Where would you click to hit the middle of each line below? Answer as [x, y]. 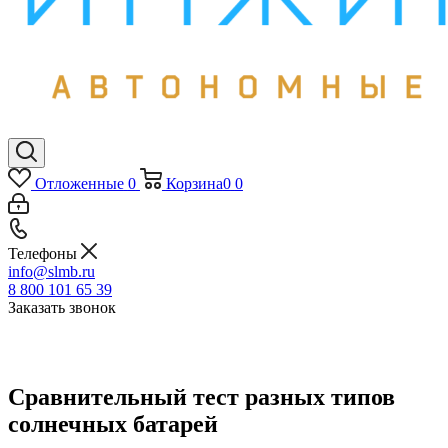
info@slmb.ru [51, 271]
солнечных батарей [113, 423]
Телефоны [44, 253]
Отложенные [79, 183]
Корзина [194, 183]
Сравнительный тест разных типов [201, 396]
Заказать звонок [62, 307]
